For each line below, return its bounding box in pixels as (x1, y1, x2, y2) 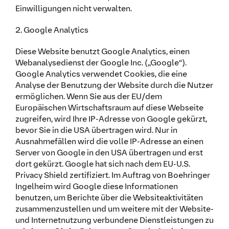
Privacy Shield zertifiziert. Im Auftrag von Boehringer (15, 169, 210, 180)
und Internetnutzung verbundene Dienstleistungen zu (15, 214, 214, 225)
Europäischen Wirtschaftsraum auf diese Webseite (15, 102, 203, 113)
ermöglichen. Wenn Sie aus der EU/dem (15, 90, 162, 102)
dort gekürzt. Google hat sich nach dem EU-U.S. (15, 158, 190, 169)
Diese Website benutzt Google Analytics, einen (15, 45, 190, 57)
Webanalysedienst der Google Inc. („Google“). (15, 57, 187, 68)
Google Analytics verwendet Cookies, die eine (15, 68, 187, 79)
